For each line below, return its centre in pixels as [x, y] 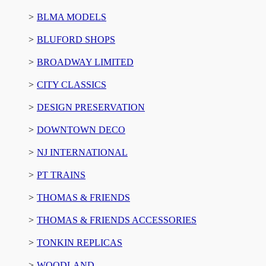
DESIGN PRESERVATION [91, 107]
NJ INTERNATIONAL [82, 152]
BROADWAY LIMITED [85, 62]
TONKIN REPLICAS [80, 242]
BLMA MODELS [72, 17]
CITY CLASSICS [72, 84]
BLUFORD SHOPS [76, 39]
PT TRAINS [61, 175]
